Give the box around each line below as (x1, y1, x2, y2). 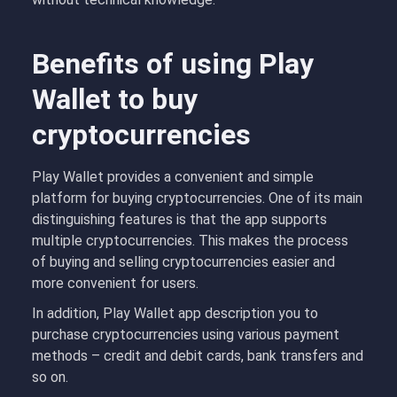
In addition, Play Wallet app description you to (32, 305, 318, 322)
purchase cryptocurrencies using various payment (32, 326, 339, 343)
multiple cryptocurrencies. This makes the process (32, 232, 348, 249)
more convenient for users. (32, 275, 202, 292)
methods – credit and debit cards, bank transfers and (32, 347, 363, 364)
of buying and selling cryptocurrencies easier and (32, 253, 335, 270)
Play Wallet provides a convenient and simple (32, 168, 314, 185)
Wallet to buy (32, 82, 198, 116)
